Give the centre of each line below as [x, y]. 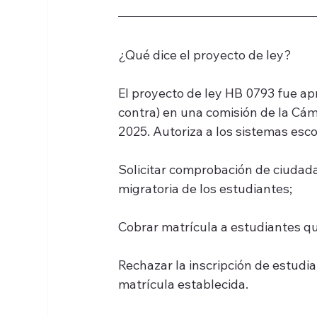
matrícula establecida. [184, 284]
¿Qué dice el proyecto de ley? [205, 55]
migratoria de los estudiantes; [206, 189]
